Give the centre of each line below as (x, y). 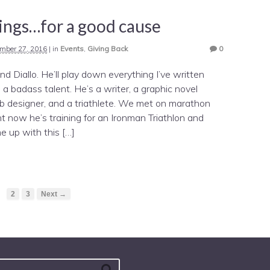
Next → (54, 193)
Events (72, 48)
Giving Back (108, 48)
